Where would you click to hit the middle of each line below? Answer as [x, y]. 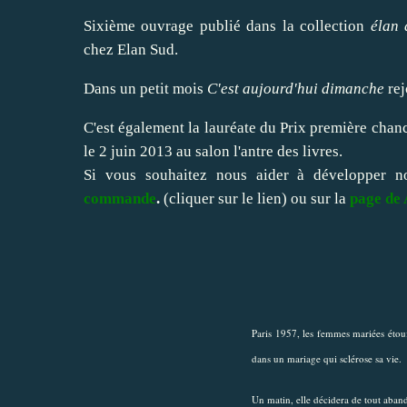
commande [120, 198]
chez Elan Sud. [131, 49]
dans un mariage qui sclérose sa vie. [327, 358]
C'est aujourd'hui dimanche [296, 88]
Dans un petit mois [145, 88]
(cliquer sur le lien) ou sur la [255, 198]
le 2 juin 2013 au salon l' [162, 151]
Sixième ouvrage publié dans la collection [227, 25]
